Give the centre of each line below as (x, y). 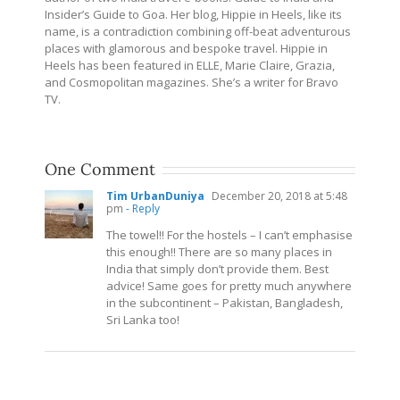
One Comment (100, 170)
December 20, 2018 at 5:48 (278, 196)
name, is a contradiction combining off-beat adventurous (198, 32)
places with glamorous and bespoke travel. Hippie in (186, 49)
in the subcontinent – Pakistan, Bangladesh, (225, 303)
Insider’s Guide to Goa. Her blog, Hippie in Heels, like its (193, 15)
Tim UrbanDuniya (155, 196)
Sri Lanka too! (143, 320)
